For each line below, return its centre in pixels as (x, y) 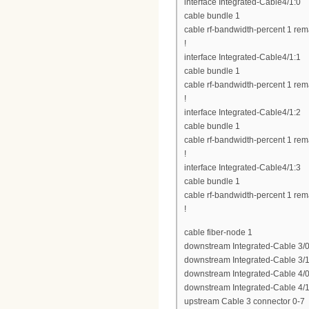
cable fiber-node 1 (218, 233)
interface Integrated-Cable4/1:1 (242, 57)
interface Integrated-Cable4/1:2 (242, 112)
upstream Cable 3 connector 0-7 (245, 302)
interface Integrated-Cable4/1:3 (242, 167)
